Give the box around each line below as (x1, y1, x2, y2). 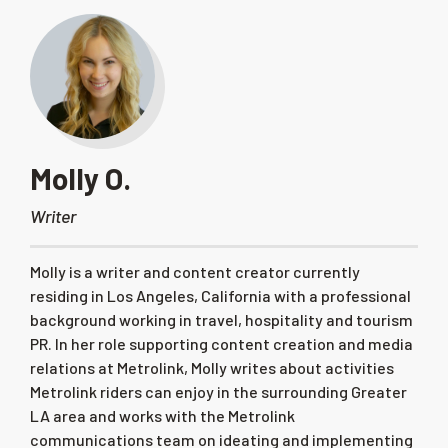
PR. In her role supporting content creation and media (30, 333, 413, 353)
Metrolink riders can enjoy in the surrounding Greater (30, 381, 407, 401)
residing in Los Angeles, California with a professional (30, 285, 411, 305)
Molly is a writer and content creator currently (30, 261, 360, 281)
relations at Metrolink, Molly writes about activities (30, 357, 394, 377)
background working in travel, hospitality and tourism (30, 309, 413, 329)
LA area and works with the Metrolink (30, 405, 295, 425)
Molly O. (30, 159, 131, 196)
